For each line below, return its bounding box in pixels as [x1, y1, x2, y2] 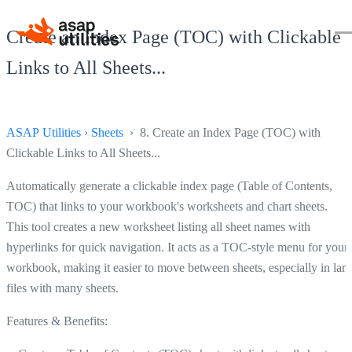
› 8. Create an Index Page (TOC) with [123, 125, 321, 139]
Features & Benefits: [6, 313, 108, 328]
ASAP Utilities [6, 125, 81, 139]
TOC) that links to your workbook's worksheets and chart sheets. [6, 199, 328, 213]
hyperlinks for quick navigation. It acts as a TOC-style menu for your [6, 240, 348, 254]
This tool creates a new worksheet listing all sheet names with [6, 219, 310, 233]
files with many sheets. [6, 280, 119, 295]
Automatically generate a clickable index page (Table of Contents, [6, 178, 332, 192]
